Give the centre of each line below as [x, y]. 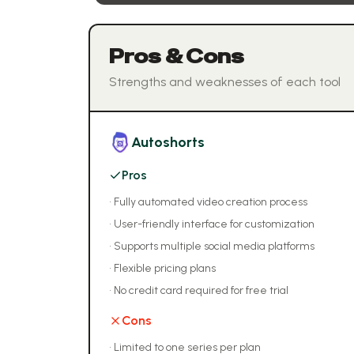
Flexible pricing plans [165, 268]
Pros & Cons [177, 56]
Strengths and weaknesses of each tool [225, 82]
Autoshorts [168, 142]
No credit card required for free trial [201, 290]
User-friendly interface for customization [214, 224]
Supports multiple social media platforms [214, 246]
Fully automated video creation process [211, 202]
